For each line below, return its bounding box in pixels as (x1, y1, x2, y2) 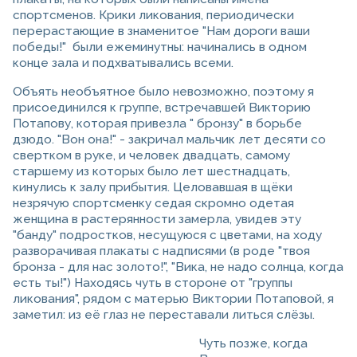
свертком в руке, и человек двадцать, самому (13, 148, 290, 163)
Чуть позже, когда (199, 336, 308, 351)
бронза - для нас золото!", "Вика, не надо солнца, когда (13, 260, 343, 275)
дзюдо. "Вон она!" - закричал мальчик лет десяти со (13, 132, 326, 147)
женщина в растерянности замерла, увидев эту (13, 212, 301, 227)
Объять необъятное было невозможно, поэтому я (13, 84, 314, 100)
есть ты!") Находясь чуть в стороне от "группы (13, 276, 292, 291)
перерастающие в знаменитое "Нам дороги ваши (13, 24, 310, 39)
